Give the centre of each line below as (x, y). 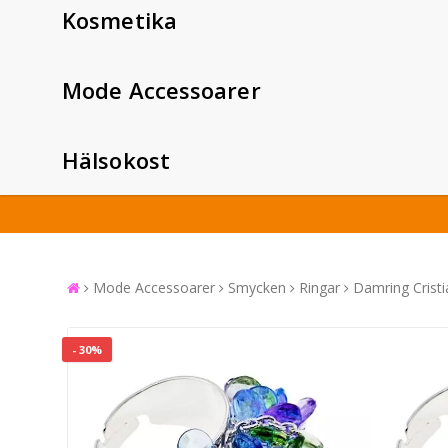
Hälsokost (116, 159)
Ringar (319, 287)
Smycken (257, 287)
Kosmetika (119, 19)
